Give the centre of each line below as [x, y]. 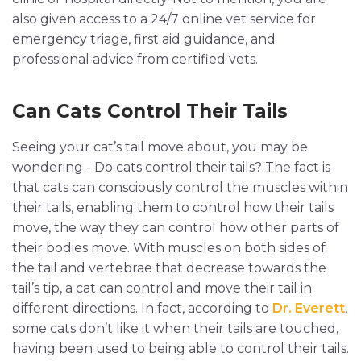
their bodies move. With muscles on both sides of [169, 247]
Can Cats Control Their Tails [150, 111]
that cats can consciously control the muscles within [180, 187]
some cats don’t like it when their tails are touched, [175, 328]
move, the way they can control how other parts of [176, 227]
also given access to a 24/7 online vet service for [164, 19]
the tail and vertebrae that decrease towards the [169, 268]
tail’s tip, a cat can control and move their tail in [162, 288]
